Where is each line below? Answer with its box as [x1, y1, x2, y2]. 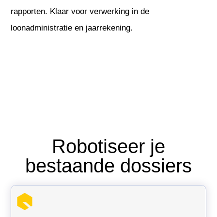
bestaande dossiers [25, 155, 192, 176]
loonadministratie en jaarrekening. [11, 23, 133, 32]
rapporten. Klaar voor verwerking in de [11, 6, 150, 16]
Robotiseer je [52, 135, 165, 157]
